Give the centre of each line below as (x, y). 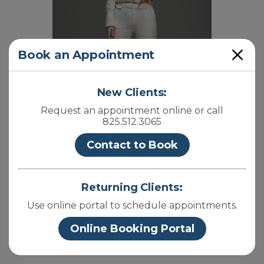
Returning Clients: (132, 187)
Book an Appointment (86, 55)
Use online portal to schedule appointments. (132, 205)
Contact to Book (132, 145)
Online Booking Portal (132, 229)
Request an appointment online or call (132, 110)
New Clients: (132, 93)
